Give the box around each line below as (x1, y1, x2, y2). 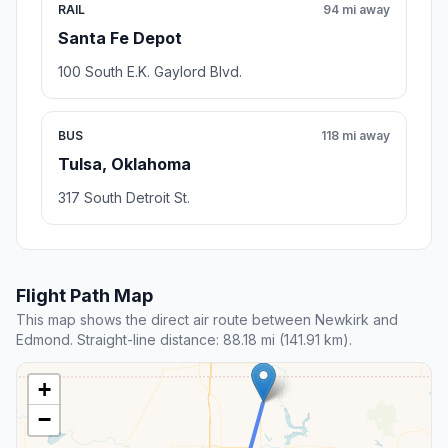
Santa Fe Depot (58, 28, 182, 49)
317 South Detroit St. (58, 189, 190, 207)
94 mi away (323, 2, 390, 18)
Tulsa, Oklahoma (58, 154, 191, 175)
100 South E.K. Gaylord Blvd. (58, 63, 242, 81)
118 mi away (321, 128, 390, 144)
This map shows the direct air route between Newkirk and (16, 311, 398, 329)
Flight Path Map (16, 285, 153, 307)
